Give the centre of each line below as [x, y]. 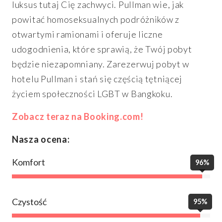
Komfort [28, 162]
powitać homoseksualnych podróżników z [96, 20]
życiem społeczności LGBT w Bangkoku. [92, 94]
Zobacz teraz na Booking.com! [78, 117]
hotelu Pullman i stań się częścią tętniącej [97, 79]
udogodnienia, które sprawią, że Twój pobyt [102, 49]
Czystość [29, 201]
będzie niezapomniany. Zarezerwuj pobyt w [101, 64]
